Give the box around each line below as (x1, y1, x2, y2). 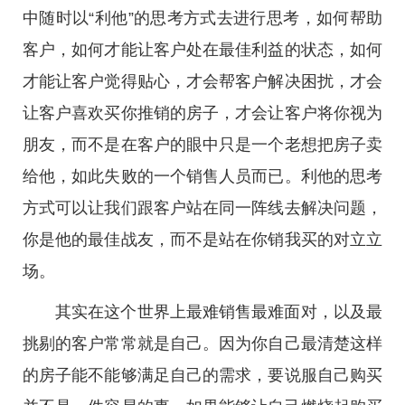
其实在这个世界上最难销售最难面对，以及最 (55, 303, 382, 321)
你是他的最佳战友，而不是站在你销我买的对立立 (23, 231, 382, 249)
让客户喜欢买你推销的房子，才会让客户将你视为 (23, 104, 382, 122)
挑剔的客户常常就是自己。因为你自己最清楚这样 (23, 334, 382, 353)
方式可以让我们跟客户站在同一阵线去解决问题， (23, 199, 382, 217)
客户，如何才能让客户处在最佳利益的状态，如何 (23, 41, 382, 59)
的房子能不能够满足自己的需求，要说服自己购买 (23, 366, 382, 384)
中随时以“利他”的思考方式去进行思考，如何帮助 (23, 9, 382, 27)
